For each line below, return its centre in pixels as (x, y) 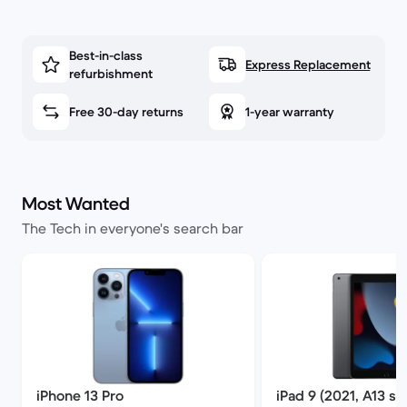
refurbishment (111, 74)
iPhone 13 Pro (80, 395)
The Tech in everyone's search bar (133, 228)
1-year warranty (290, 112)
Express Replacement (308, 65)
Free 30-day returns (126, 112)
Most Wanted (76, 204)
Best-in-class (106, 55)
